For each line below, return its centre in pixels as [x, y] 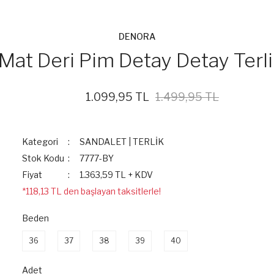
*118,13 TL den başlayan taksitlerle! [91, 191]
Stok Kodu [43, 158]
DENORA [137, 36]
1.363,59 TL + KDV [117, 175]
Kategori [40, 142]
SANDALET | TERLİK [122, 142]
